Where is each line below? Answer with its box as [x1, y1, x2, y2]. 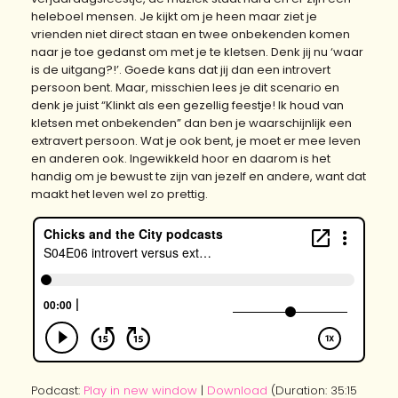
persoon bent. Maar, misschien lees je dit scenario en [31, 78, 339, 96]
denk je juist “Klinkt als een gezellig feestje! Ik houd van [31, 96, 344, 114]
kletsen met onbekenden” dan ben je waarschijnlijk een [31, 114, 352, 131]
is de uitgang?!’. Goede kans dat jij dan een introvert [31, 60, 330, 78]
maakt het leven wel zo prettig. [31, 185, 208, 203]
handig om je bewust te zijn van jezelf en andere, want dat [31, 167, 366, 185]
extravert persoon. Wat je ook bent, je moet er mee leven [31, 131, 361, 149]
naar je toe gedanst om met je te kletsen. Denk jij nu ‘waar [31, 43, 363, 60]
